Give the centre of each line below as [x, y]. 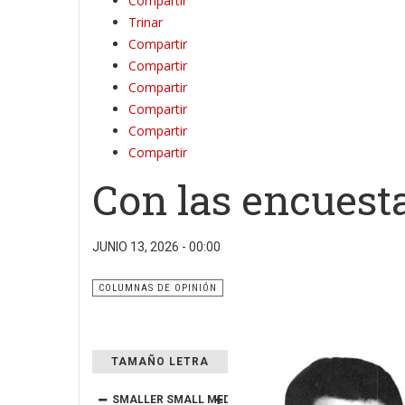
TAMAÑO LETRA [160, 362]
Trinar [146, 22]
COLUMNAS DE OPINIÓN [158, 288]
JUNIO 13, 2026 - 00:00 [156, 247]
